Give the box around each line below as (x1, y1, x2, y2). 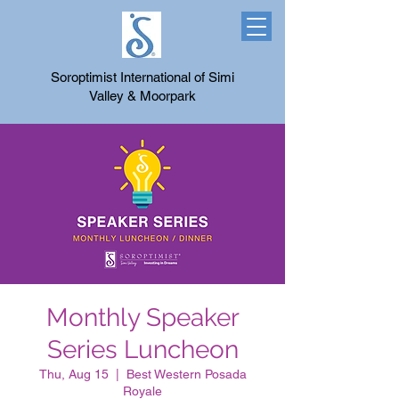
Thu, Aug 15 (38, 367, 109, 381)
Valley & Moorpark (88, 88, 196, 103)
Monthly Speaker (45, 303, 240, 332)
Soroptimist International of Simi (50, 69, 234, 85)
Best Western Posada (126, 367, 247, 381)
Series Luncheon (46, 335, 239, 364)
